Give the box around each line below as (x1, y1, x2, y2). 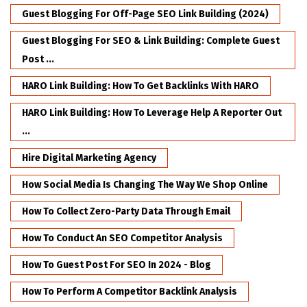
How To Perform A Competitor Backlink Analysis (22, 285, 237, 297)
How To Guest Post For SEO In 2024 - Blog (22, 258, 211, 271)
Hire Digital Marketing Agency (22, 151, 156, 164)
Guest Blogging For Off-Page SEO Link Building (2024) (22, 8, 269, 20)
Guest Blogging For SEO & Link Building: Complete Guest (22, 34, 280, 47)
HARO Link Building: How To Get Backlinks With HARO (22, 79, 259, 92)
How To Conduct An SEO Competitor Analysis (22, 232, 223, 244)
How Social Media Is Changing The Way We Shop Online (22, 178, 268, 191)
